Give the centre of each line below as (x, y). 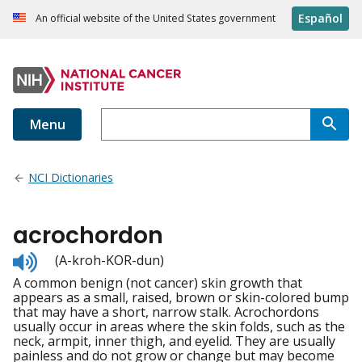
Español (320, 19)
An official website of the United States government (156, 19)
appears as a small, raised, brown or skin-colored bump (181, 298)
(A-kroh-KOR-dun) (109, 261)
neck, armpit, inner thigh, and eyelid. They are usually (174, 341)
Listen (55, 258)
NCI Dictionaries (71, 178)
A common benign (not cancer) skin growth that (158, 283)
